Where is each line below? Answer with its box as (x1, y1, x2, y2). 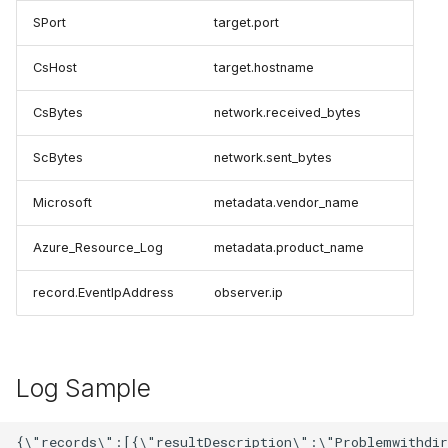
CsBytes (33, 105, 83, 120)
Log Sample (16, 373, 151, 403)
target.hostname (214, 60, 314, 75)
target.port (214, 15, 279, 30)
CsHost (33, 60, 77, 75)
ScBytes (33, 150, 83, 165)
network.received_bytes (214, 105, 361, 120)
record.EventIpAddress (33, 285, 174, 300)
